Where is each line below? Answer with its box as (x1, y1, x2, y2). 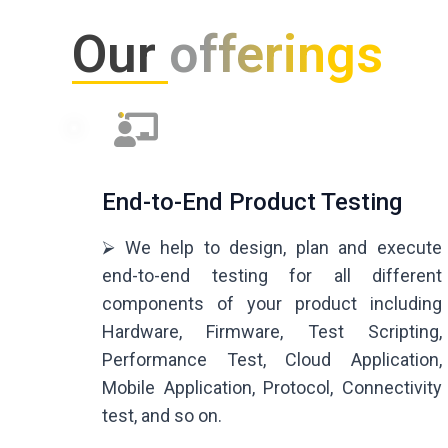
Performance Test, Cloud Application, (102, 349, 442, 371)
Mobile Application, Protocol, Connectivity (102, 377, 442, 399)
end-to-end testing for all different (102, 265, 442, 287)
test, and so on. (102, 405, 222, 427)
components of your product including (102, 293, 442, 315)
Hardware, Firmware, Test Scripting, (102, 321, 442, 343)
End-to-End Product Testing (102, 188, 402, 217)
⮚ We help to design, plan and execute (102, 237, 442, 259)
